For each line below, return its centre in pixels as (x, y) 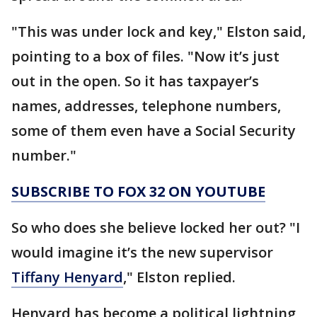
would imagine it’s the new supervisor (142, 252)
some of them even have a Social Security (154, 131)
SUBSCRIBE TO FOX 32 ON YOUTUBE (138, 191)
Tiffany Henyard (67, 277)
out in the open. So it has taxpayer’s (135, 81)
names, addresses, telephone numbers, (146, 106)
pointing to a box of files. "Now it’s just (145, 56)
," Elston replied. (179, 277)
